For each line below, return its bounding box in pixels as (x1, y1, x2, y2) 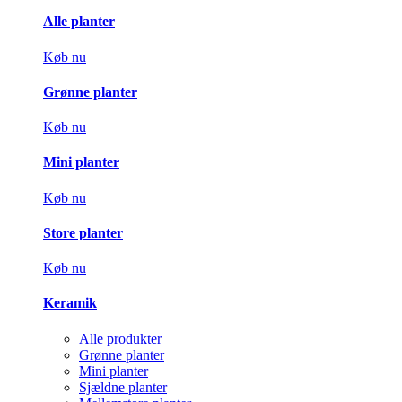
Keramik (43, 295, 97, 311)
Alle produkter (79, 330, 162, 346)
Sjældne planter (79, 379, 167, 395)
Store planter (43, 224, 123, 240)
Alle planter (43, 13, 115, 30)
